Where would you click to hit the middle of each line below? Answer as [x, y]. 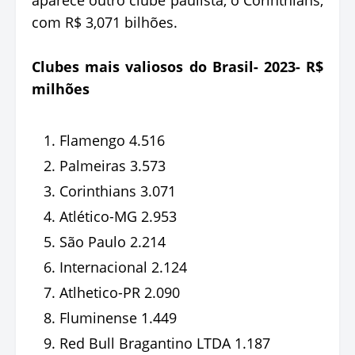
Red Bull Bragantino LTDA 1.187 [165, 343]
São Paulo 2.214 [113, 241]
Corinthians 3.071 [118, 191]
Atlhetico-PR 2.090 [120, 292]
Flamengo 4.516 [112, 140]
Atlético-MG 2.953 [118, 216]
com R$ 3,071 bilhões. [105, 22]
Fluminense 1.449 [118, 317]
